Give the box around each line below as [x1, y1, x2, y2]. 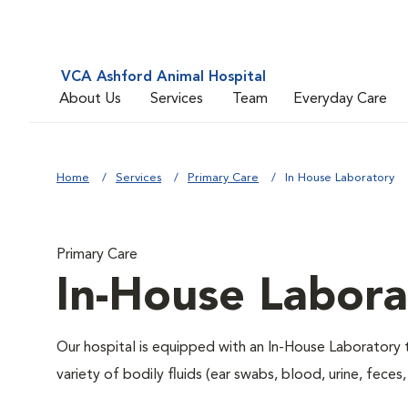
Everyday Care [293, 91, 387, 107]
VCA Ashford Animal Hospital [61, 70, 266, 85]
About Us [59, 91, 121, 107]
